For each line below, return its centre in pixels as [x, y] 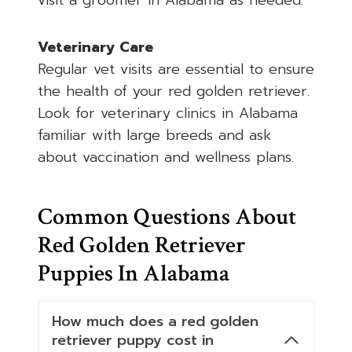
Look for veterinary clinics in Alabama [168, 114]
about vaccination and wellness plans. [166, 158]
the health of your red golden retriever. [174, 92]
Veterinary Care [95, 48]
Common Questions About [167, 218]
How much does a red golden [155, 322]
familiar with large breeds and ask [154, 136]
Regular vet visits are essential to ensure [176, 70]
